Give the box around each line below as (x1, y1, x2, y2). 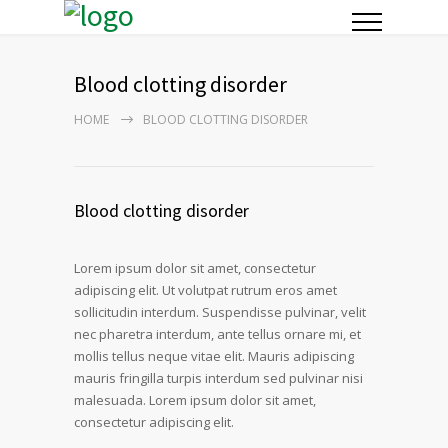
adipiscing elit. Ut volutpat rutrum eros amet (74, 281, 337, 299)
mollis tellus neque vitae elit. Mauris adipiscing (74, 347, 354, 365)
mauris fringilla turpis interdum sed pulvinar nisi (74, 369, 363, 387)
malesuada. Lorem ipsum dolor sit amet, (74, 391, 316, 409)
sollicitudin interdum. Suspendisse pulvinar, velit (74, 303, 366, 321)
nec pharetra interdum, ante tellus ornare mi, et (74, 325, 361, 343)
